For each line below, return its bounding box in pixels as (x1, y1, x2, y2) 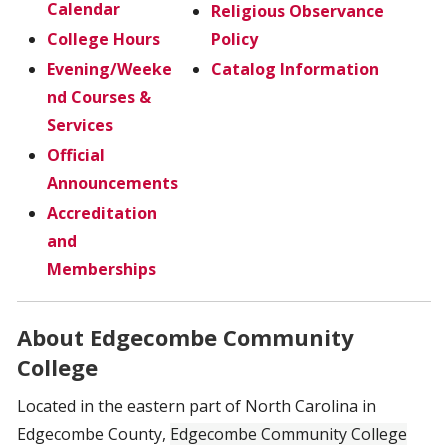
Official (47, 144, 105, 166)
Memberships (47, 258, 156, 280)
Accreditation (47, 202, 157, 224)
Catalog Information (211, 58, 383, 80)
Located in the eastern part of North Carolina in (17, 395, 376, 417)
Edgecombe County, (17, 423, 170, 445)
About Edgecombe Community (17, 322, 354, 352)
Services (47, 114, 113, 136)
